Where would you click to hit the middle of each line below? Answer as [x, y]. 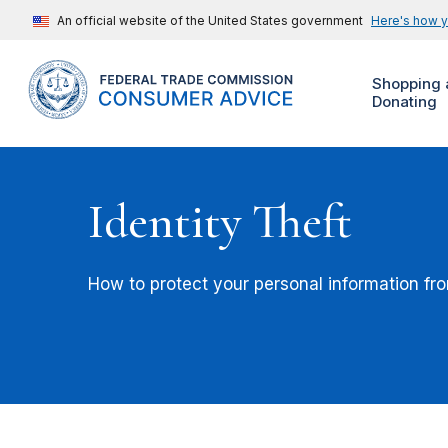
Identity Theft [220, 222]
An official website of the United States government [210, 20]
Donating [404, 102]
